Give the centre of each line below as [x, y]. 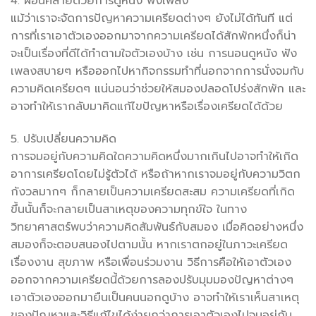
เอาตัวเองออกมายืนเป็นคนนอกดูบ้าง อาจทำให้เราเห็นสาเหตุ [155, 297]
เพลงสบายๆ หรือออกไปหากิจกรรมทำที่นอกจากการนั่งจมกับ [157, 72]
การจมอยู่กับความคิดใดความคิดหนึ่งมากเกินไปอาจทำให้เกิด [154, 156]
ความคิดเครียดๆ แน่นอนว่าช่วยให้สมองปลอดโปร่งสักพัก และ [158, 89]
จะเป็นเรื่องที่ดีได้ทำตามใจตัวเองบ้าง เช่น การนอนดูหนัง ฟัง [154, 54]
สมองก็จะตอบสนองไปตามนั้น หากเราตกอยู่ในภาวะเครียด [149, 244]
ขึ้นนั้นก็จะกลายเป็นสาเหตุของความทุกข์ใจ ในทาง [129, 209]
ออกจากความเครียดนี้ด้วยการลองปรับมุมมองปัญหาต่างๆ [152, 280]
